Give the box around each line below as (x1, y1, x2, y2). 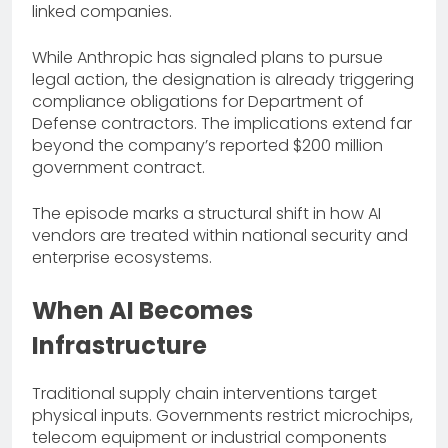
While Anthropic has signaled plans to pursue (32, 45, 383, 69)
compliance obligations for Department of (32, 89, 364, 113)
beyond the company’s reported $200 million (32, 133, 383, 157)
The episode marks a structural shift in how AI (32, 201, 381, 225)
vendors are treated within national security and (32, 223, 408, 247)
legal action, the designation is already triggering (32, 67, 414, 91)
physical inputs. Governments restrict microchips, (32, 403, 413, 427)
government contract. (32, 155, 205, 179)
